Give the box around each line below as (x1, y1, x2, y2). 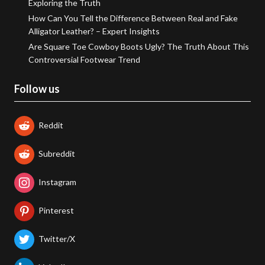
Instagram (38, 176, 76, 187)
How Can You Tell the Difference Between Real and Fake (28, 13, 238, 24)
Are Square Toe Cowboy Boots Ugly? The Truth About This (28, 41, 249, 52)
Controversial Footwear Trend (28, 54, 140, 65)
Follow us (14, 82, 60, 96)
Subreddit (38, 148, 75, 159)
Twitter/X (38, 233, 75, 244)
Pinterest (38, 205, 74, 215)
